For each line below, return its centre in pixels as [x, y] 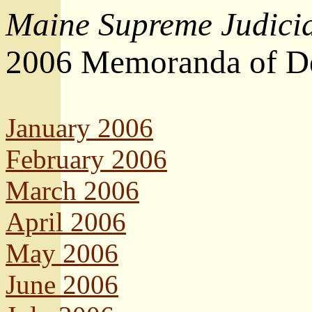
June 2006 [62, 284]
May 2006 [62, 253]
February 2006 [86, 159]
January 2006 [79, 128]
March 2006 [72, 190]
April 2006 [66, 222]
